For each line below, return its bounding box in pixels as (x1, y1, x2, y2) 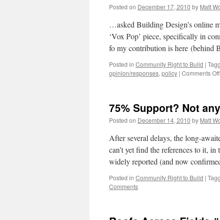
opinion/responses (109, 69, 159, 77)
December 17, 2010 (137, 2, 191, 11)
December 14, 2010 (137, 116, 191, 124)
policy (162, 69, 177, 77)
